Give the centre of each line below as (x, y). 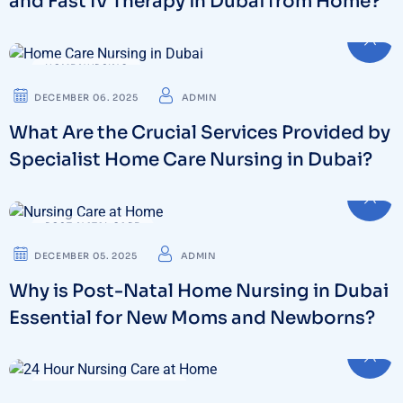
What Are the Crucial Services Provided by (200, 132)
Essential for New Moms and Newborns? (192, 318)
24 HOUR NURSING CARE (109, 384)
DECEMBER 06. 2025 (86, 97)
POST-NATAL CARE (93, 226)
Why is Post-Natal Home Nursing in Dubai (199, 291)
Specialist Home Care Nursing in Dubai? (191, 159)
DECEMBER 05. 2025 (86, 255)
